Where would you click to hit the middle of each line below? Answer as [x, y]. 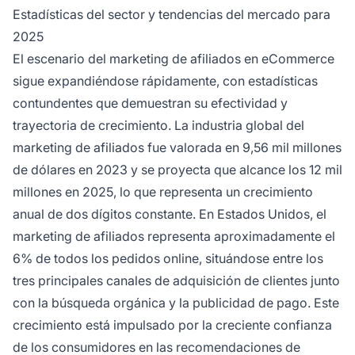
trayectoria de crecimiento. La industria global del [158, 125]
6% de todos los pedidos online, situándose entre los [168, 258]
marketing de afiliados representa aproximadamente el [174, 236]
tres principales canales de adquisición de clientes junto [176, 280]
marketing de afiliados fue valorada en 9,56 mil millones [177, 147]
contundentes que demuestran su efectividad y [150, 103]
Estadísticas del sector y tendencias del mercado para [172, 14]
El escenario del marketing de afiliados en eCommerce [174, 58]
